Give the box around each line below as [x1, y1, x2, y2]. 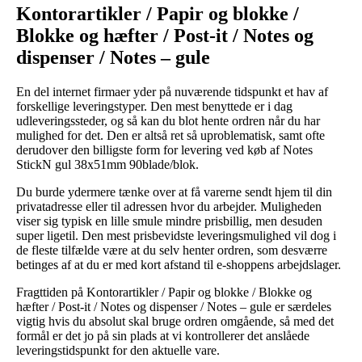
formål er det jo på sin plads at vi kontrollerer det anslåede [16, 328, 309, 343]
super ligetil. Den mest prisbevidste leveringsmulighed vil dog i [16, 228, 336, 242]
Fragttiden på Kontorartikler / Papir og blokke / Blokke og [16, 284, 312, 299]
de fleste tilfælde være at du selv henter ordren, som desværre [16, 242, 327, 257]
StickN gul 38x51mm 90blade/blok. [16, 157, 199, 171]
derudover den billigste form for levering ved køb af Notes [16, 142, 313, 157]
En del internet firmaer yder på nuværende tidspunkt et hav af [16, 84, 328, 99]
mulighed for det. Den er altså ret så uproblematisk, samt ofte [16, 128, 325, 142]
